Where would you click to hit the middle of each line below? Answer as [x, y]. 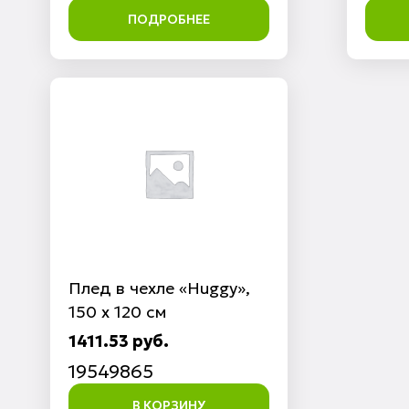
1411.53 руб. [118, 341]
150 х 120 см [117, 312]
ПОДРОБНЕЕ [168, 19]
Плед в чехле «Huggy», [159, 288]
